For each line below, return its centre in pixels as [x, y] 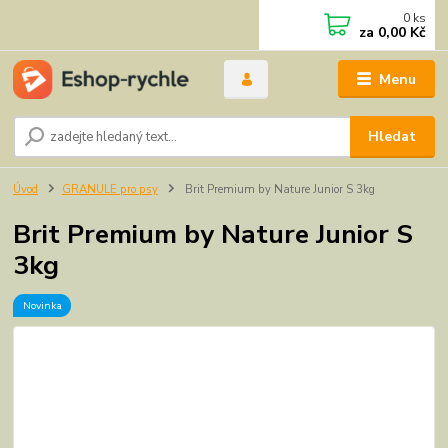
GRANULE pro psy [110, 190]
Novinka [42, 305]
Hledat [392, 137]
